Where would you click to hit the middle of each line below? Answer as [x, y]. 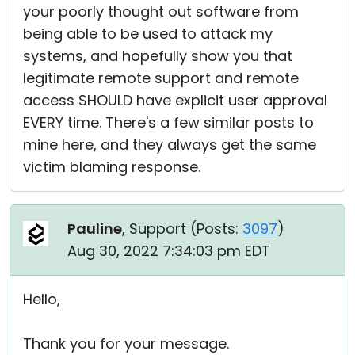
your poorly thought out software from [161, 11]
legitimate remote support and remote [161, 78]
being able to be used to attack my [148, 34]
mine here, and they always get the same [170, 145]
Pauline [95, 229]
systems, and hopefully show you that [158, 56]
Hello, [42, 299]
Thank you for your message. [126, 344]
